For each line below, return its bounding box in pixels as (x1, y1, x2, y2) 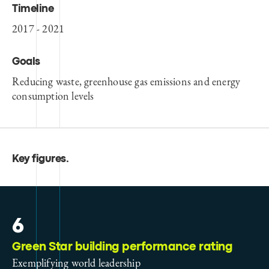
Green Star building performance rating (12, 241, 232, 252)
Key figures (12, 154, 66, 164)
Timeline (12, 4, 53, 14)
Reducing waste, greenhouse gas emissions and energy (12, 74, 241, 88)
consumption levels (12, 88, 94, 103)
